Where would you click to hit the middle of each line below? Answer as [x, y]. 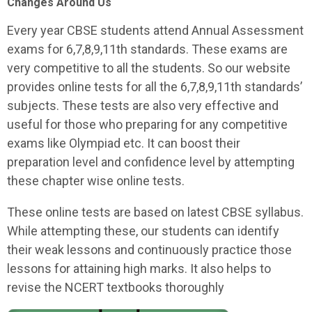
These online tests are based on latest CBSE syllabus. [155, 212]
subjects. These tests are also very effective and [143, 106]
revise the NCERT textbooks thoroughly [116, 287]
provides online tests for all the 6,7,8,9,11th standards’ [155, 87]
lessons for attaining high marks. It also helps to [139, 268]
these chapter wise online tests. [97, 181]
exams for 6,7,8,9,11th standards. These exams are [147, 49]
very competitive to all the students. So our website [149, 68]
